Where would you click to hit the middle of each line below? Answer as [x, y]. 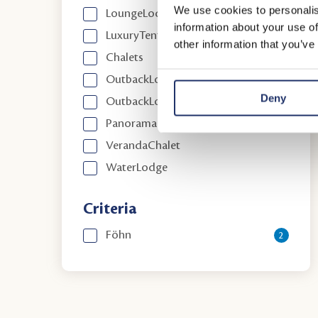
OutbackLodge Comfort [167, 102]
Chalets [125, 57]
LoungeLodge [140, 13]
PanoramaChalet [148, 124]
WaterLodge [137, 168]
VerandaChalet [143, 146]
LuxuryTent [134, 35]
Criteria [110, 209]
